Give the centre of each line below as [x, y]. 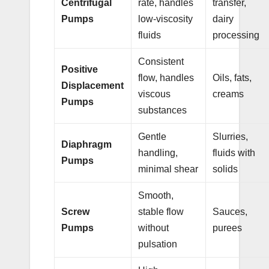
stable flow [161, 211]
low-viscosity [166, 19]
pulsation [158, 244]
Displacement [93, 85]
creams [228, 94]
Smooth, [156, 195]
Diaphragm [87, 144]
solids [225, 169]
